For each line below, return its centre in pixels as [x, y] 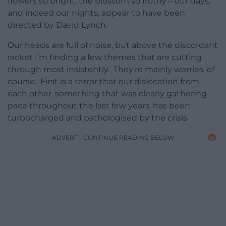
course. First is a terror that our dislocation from [103, 82]
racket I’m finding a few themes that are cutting [105, 58]
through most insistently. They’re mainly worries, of [111, 70]
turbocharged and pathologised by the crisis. [98, 118]
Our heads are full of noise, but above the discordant [113, 45]
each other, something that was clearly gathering [107, 94]
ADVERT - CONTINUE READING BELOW [113, 138]
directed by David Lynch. [58, 25]
